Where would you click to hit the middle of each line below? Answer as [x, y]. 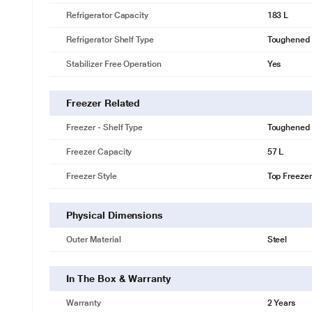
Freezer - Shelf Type [105, 127]
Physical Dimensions [115, 215]
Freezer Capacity [99, 152]
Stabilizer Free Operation [114, 64]
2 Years [281, 303]
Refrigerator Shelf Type [110, 40]
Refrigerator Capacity [108, 15]
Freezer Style [92, 176]
